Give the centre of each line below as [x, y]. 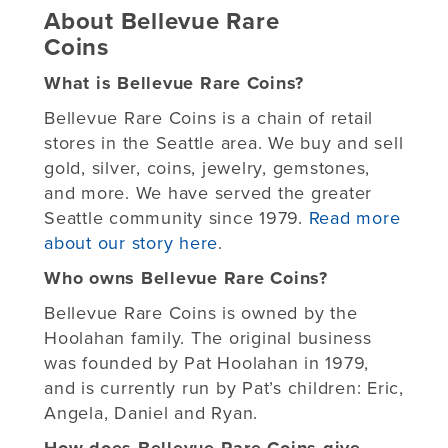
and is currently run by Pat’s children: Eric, [224, 387]
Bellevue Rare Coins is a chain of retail [208, 117]
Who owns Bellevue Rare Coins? [186, 277]
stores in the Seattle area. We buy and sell [224, 142]
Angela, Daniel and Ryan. [154, 412]
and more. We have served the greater [208, 192]
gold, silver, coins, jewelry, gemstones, [207, 167]
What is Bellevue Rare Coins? [177, 82]
